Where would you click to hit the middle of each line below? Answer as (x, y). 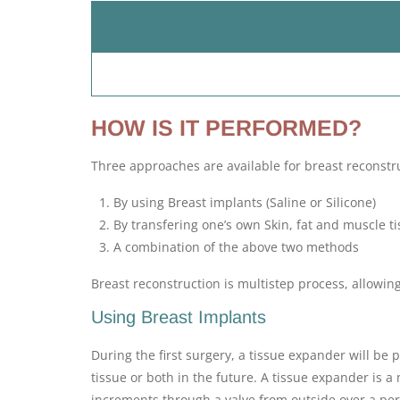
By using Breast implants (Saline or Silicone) (245, 202)
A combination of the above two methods (236, 247)
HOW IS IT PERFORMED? (226, 128)
